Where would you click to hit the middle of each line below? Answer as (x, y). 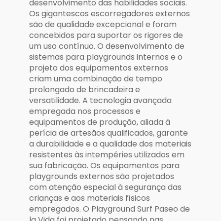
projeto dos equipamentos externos (99, 68)
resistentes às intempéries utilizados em (107, 155)
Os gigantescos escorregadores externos (110, 14)
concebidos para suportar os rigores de (106, 36)
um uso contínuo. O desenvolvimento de (107, 46)
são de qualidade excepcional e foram (103, 25)
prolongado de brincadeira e (85, 90)
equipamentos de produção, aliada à (100, 122)
